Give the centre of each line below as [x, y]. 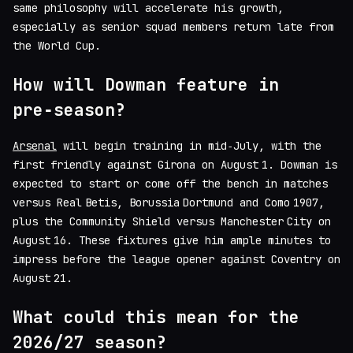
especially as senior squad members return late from [173, 26]
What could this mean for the [156, 318]
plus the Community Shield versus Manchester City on [172, 222]
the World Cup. [57, 45]
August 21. [43, 279]
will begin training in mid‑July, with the [189, 146]
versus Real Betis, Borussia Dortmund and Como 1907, [169, 203]
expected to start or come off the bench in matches [170, 184]
